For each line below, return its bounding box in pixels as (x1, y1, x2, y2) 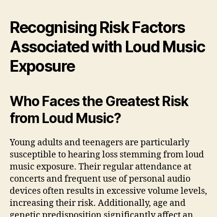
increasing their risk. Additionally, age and (10, 197, 186, 209)
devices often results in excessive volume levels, (10, 185, 207, 197)
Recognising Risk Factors (10, 17, 186, 37)
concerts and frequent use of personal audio (10, 173, 190, 185)
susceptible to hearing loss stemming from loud (10, 149, 204, 160)
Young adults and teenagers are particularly (10, 137, 189, 148)
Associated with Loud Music (10, 37, 205, 56)
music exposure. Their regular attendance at (10, 161, 191, 172)
